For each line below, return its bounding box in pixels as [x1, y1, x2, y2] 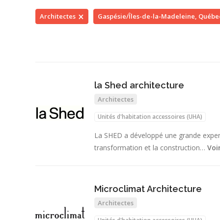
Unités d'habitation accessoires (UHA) [98, 112, 202, 121]
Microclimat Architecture [94, 184, 202, 194]
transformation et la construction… [94, 142, 207, 152]
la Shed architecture [94, 80, 184, 91]
